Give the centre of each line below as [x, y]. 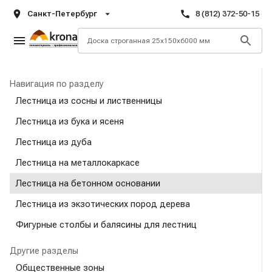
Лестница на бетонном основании [88, 183]
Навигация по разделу [57, 84]
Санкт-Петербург [62, 14]
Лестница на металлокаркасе [78, 163]
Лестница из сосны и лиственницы [89, 101]
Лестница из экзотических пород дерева [103, 204]
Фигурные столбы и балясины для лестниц [106, 225]
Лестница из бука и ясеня [70, 121]
